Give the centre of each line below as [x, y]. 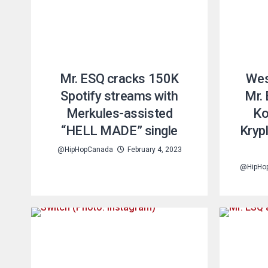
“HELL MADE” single [119, 130]
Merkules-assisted [119, 113]
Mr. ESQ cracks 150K [119, 78]
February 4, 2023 [154, 149]
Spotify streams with [119, 96]
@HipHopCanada [85, 149]
